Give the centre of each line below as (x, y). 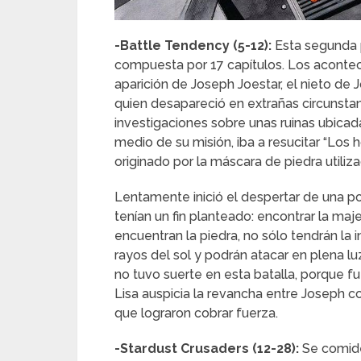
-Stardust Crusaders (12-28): (208, 349)
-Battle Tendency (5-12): (195, 46)
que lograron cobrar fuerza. (196, 313)
